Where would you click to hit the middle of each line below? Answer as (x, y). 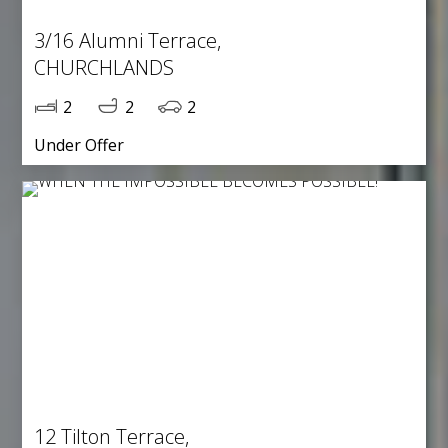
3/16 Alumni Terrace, (128, 40)
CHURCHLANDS (104, 67)
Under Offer (79, 144)
